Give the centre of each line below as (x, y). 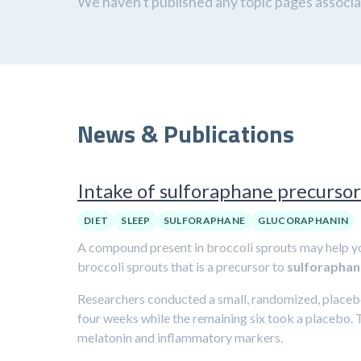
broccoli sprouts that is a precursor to (182, 266)
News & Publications (186, 134)
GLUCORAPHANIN (303, 220)
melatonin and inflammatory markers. (180, 337)
